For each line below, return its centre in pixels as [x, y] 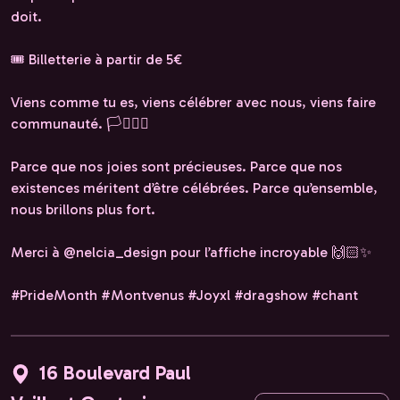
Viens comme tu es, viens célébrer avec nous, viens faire [193, 103]
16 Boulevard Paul [115, 373]
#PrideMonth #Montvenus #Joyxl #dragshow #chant [184, 296]
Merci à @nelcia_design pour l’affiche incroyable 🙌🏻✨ [191, 253]
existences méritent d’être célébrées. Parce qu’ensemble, [194, 188]
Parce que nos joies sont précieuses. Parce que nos [176, 167]
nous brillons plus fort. [83, 210]
